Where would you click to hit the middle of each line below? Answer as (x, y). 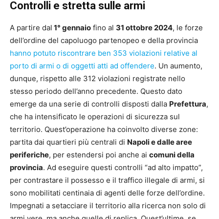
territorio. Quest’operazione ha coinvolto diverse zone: (104, 130)
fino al (103, 28)
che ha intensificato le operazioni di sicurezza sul (95, 117)
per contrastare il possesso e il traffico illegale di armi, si (107, 180)
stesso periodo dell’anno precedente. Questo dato (96, 91)
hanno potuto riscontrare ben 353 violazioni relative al (104, 53)
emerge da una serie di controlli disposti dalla (89, 104)
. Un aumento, (178, 66)
